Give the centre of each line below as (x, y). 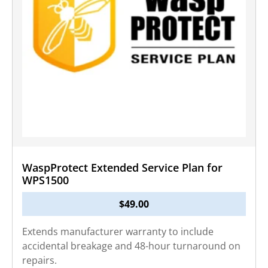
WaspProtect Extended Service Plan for (122, 167)
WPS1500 (45, 180)
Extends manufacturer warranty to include (118, 232)
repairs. (39, 260)
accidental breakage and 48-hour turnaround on (131, 246)
